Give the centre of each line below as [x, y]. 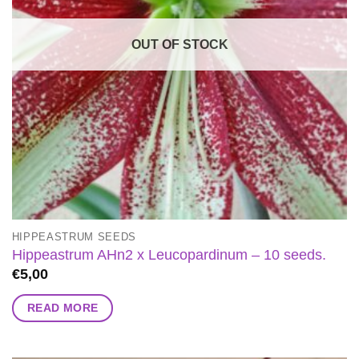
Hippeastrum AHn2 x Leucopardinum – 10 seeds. [169, 255]
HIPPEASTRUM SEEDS [74, 236]
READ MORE [63, 307]
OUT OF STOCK [179, 45]
